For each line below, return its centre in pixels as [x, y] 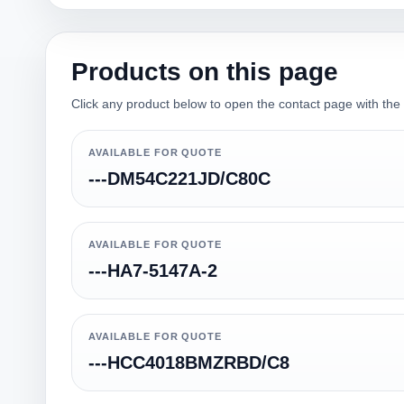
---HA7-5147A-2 [153, 271]
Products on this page [205, 72]
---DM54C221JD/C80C [179, 179]
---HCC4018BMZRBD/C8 [189, 363]
